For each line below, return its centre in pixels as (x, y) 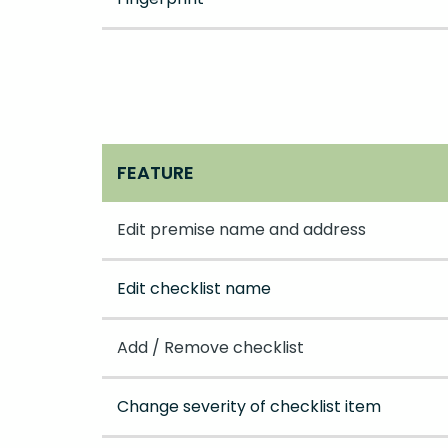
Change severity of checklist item (249, 407)
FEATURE (155, 173)
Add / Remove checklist (210, 348)
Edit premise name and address (241, 230)
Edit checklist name (194, 289)
